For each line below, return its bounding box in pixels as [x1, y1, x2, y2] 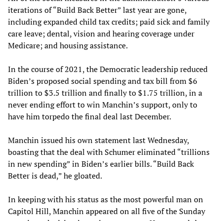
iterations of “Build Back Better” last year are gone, [8, 4, 186, 15]
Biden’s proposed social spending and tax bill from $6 [8, 75, 197, 86]
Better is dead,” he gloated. [8, 170, 102, 181]
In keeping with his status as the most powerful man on [8, 193, 203, 205]
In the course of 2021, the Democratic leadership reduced [8, 63, 208, 74]
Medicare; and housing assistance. [8, 39, 128, 51]
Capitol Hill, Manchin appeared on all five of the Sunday [8, 205, 205, 217]
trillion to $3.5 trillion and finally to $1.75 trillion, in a [8, 87, 202, 98]
